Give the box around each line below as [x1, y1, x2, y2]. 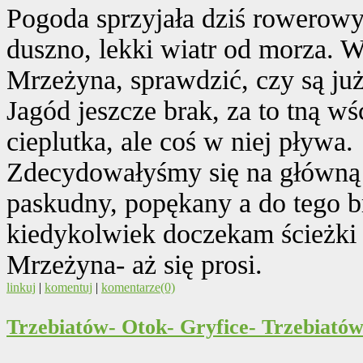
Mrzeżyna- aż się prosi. [6, 249, 263, 280]
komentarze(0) [101, 280, 175, 294]
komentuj [45, 280, 92, 294]
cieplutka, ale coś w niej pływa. [6, 126, 353, 156]
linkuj [6, 280, 36, 294]
